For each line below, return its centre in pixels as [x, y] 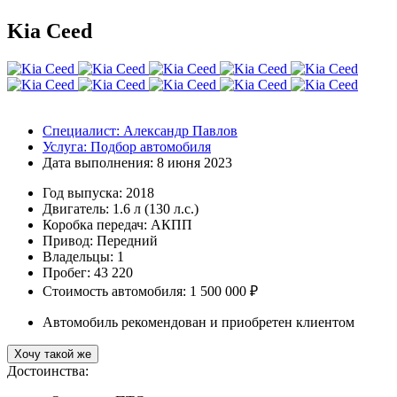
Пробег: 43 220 [88, 272]
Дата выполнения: [98, 162]
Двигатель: [78, 208]
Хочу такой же [53, 354]
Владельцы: [80, 256]
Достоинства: [48, 370]
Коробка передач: [95, 224]
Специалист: [81, 130]
